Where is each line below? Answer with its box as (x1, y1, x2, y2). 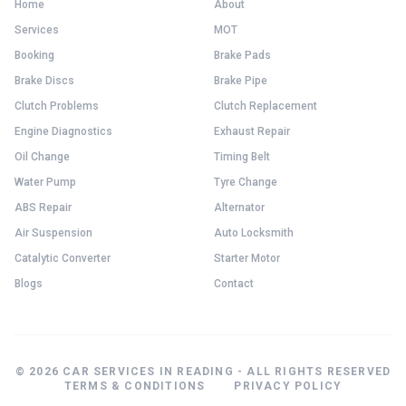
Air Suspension (14, 227, 92, 239)
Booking (14, 49, 54, 62)
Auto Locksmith (214, 227, 294, 239)
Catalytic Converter (14, 252, 111, 265)
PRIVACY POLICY (234, 380, 343, 392)
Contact (214, 277, 254, 290)
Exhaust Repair (214, 125, 290, 138)
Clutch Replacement (214, 100, 317, 112)
